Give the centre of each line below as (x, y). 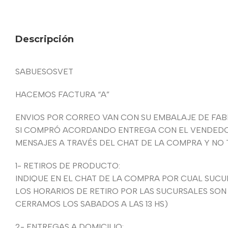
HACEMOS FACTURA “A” (62, 94)
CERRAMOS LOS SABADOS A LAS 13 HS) (92, 204)
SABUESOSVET (44, 72)
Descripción (45, 39)
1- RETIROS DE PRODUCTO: (68, 166)
